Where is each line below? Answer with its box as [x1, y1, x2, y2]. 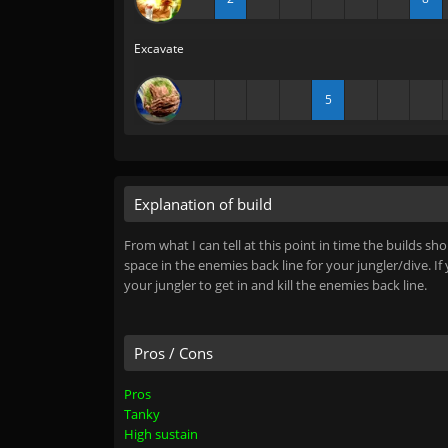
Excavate [134, 40, 184, 57]
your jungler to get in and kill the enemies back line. [124, 276, 427, 294]
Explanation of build [134, 194, 272, 214]
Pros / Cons [134, 343, 213, 363]
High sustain [124, 425, 198, 443]
